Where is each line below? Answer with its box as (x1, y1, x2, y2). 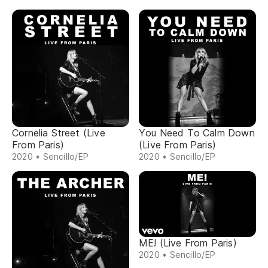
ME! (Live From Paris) (139, 237, 237, 249)
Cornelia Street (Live (12, 127, 105, 139)
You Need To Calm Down (139, 127, 255, 139)
